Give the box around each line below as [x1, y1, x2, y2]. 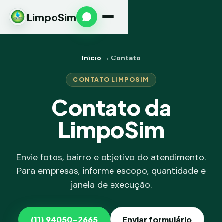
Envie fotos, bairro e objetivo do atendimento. [16, 151, 206, 163]
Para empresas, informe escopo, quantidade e [16, 165, 206, 177]
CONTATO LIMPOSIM [73, 76, 149, 83]
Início [81, 54, 101, 62]
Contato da [51, 93, 171, 121]
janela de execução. [70, 179, 152, 191]
